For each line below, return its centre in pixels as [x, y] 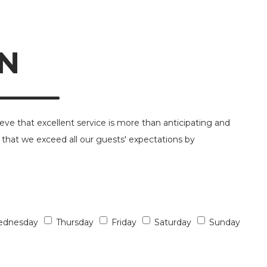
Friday [124, 222]
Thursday [75, 222]
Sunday [225, 222]
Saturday [173, 222]
